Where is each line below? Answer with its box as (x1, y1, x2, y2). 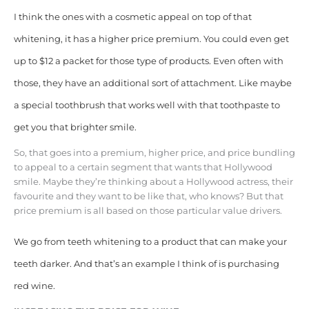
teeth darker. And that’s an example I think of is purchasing (13, 258, 279, 269)
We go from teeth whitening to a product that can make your (13, 236, 287, 247)
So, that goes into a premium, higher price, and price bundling (13, 147, 295, 158)
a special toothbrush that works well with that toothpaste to (13, 99, 280, 110)
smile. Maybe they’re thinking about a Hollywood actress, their (13, 176, 293, 187)
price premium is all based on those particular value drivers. (13, 205, 282, 216)
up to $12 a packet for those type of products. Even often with (13, 55, 283, 66)
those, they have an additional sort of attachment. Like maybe (13, 77, 292, 88)
